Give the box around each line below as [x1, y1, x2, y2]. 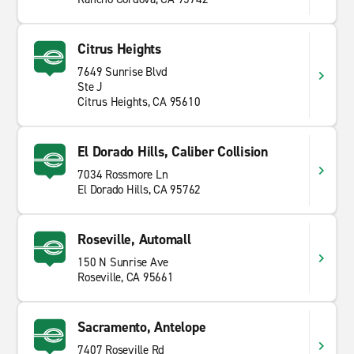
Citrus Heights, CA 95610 [77, 94, 201, 110]
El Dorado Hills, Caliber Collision [77, 142, 268, 161]
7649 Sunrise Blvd [77, 64, 168, 80]
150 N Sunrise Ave [77, 254, 169, 270]
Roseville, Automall [77, 230, 191, 249]
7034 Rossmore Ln [77, 167, 168, 183]
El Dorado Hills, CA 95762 [77, 182, 201, 198]
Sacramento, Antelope [77, 318, 206, 337]
